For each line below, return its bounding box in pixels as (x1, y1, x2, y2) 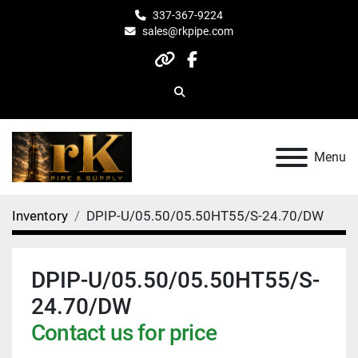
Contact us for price (31, 320, 217, 347)
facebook (191, 60, 261, 80)
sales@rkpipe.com (142, 25, 233, 38)
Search (178, 92, 213, 105)
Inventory (12, 208, 68, 225)
